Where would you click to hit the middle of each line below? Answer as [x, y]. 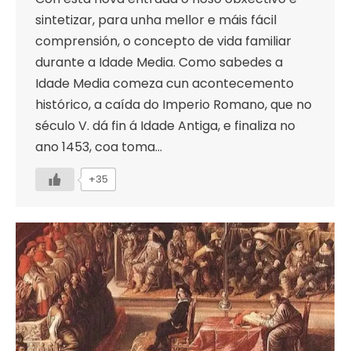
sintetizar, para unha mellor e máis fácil [156, 20]
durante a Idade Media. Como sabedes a [159, 63]
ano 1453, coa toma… [99, 147]
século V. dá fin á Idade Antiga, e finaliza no [165, 126]
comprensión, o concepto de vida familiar [163, 42]
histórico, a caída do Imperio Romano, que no [174, 105]
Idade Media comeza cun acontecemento [165, 84]
